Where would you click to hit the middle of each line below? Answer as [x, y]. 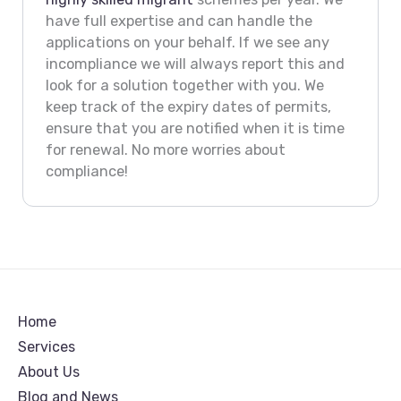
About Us [49, 372]
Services [47, 347]
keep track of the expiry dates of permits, [188, 107]
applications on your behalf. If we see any [187, 42]
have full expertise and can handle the [179, 21]
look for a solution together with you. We [184, 85]
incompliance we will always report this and [195, 64]
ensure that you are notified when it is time [195, 128]
